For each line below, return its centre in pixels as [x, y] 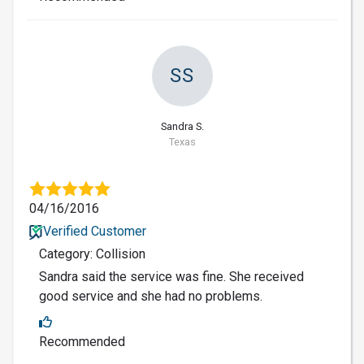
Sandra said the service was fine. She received [171, 277]
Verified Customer [94, 232]
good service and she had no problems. [151, 297]
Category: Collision [92, 254]
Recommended [82, 342]
